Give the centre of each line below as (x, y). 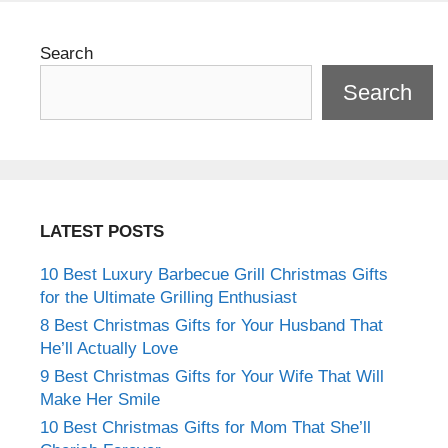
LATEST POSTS (102, 231)
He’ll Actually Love (109, 348)
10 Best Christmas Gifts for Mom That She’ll (205, 427)
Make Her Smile (100, 399)
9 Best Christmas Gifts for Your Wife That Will (212, 376)
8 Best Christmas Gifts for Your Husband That (211, 325)
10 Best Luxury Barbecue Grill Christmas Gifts (214, 274)
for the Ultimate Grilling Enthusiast (168, 297)
